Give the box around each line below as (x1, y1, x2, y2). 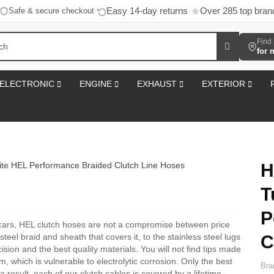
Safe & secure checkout (8, 6, 94, 15)
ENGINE (80, 79, 114, 89)
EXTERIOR (202, 79, 248, 89)
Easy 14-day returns (106, 6, 188, 16)
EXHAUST (137, 79, 179, 89)
